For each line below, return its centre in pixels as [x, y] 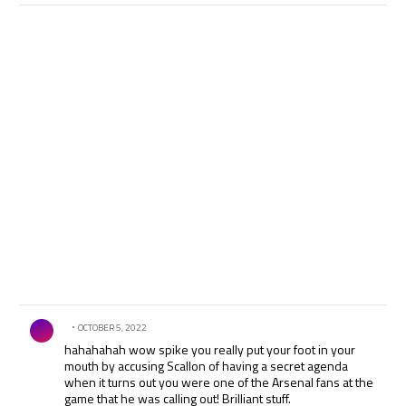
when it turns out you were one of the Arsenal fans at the [219, 382]
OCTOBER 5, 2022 [113, 328]
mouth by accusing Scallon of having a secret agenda [207, 366]
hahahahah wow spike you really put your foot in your [210, 350]
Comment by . [62, 315]
